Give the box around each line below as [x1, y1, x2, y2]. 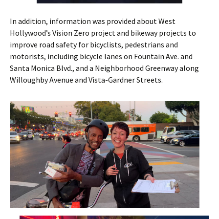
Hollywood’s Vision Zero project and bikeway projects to [10, 28, 196, 38]
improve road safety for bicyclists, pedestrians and [10, 40, 178, 49]
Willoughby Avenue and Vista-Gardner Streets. [10, 75, 163, 85]
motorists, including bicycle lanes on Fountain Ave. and [10, 51, 193, 61]
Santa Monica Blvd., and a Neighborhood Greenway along [10, 63, 199, 73]
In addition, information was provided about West [10, 16, 175, 26]
